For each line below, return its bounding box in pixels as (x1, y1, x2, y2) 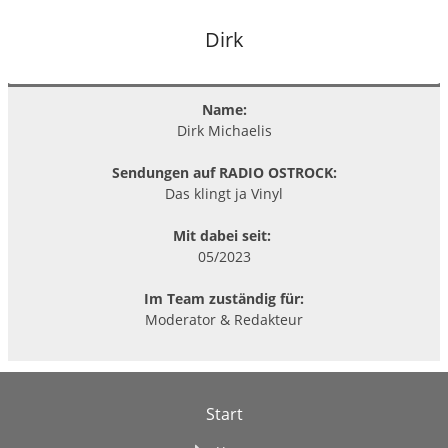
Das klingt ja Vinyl (165, 183, 283, 203)
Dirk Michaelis (176, 120, 272, 140)
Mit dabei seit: (173, 225, 275, 245)
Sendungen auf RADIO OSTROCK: (111, 162, 337, 182)
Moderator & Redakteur (145, 309, 303, 329)
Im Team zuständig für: (144, 288, 304, 308)
